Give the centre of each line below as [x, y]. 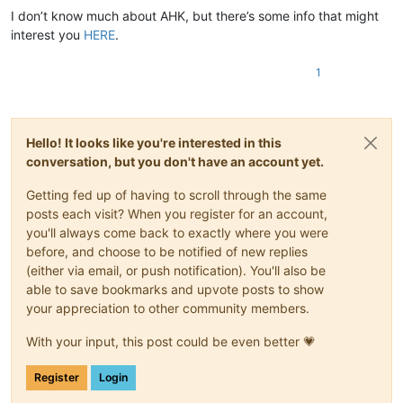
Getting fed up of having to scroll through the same [176, 194]
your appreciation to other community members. [168, 308]
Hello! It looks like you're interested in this [154, 142]
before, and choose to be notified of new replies [167, 251]
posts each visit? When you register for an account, [177, 213]
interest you [47, 34]
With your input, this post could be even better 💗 [171, 341]
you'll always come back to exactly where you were [177, 232]
